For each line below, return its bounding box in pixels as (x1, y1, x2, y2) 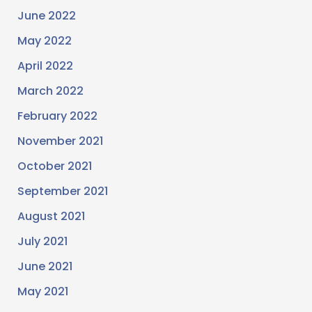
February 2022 (17, 108, 97, 125)
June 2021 (17, 258, 72, 275)
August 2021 (17, 208, 85, 225)
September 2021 (17, 183, 108, 200)
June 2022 (17, 8, 76, 24)
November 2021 (17, 133, 103, 150)
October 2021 (17, 158, 92, 175)
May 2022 (17, 33, 72, 49)
